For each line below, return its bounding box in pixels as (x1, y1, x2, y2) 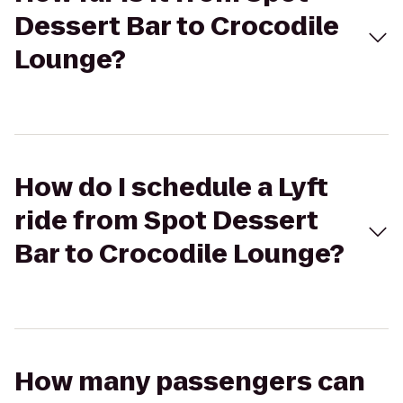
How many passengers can (14, 364, 365, 399)
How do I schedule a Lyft (14, 170, 328, 205)
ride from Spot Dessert (14, 203, 318, 238)
